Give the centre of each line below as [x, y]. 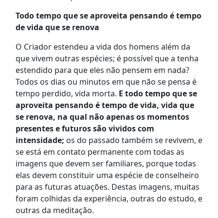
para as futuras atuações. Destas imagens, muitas [108, 187]
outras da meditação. [55, 210]
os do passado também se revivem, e [133, 140]
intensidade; [40, 140]
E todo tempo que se [158, 93]
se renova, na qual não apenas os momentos [102, 117]
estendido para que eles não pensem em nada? [102, 70]
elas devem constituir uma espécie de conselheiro [107, 175]
